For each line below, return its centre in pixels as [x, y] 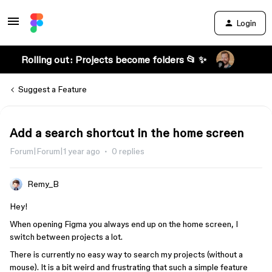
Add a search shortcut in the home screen [127, 133]
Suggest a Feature [53, 89]
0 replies [128, 151]
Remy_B [43, 184]
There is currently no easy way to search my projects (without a [126, 254]
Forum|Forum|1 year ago [55, 151]
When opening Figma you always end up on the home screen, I [124, 224]
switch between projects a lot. [66, 237]
